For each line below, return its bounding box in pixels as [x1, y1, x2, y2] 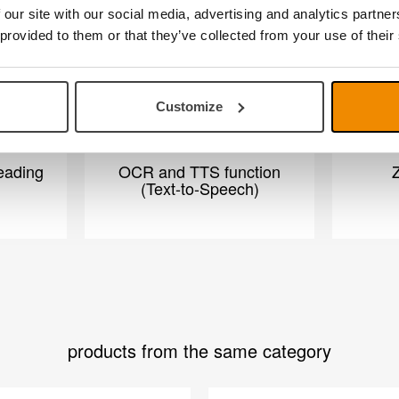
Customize [156, 98, 224, 114]
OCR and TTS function [118, 159, 281, 183]
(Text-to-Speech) [140, 176, 259, 199]
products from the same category [68, 338, 331, 363]
